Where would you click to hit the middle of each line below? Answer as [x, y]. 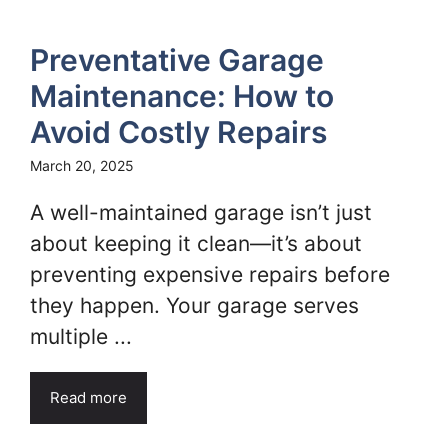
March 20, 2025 [82, 165]
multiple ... [81, 336]
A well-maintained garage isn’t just [201, 212]
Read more [88, 397]
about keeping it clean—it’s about [196, 243]
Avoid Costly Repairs [178, 132]
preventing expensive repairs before [210, 274]
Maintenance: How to [182, 96]
